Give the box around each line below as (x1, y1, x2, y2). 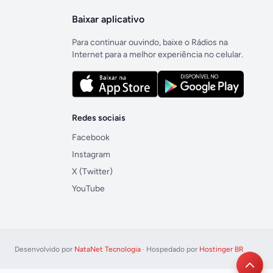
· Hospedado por (141, 244, 199, 253)
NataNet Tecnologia (74, 244, 141, 253)
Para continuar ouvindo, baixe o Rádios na (72, 37, 228, 48)
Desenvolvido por (15, 244, 74, 253)
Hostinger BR (199, 244, 244, 253)
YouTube (72, 183, 105, 194)
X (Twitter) (72, 166, 113, 177)
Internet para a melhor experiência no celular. (72, 49, 243, 60)
